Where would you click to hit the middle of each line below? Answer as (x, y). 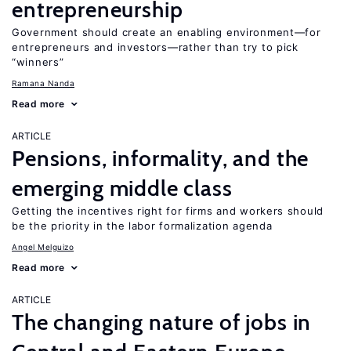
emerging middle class (122, 188)
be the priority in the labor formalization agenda (142, 226)
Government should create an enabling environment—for (166, 32)
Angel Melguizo (43, 247)
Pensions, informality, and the (161, 158)
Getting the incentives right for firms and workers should (168, 211)
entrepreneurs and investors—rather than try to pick (155, 47)
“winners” (38, 62)
